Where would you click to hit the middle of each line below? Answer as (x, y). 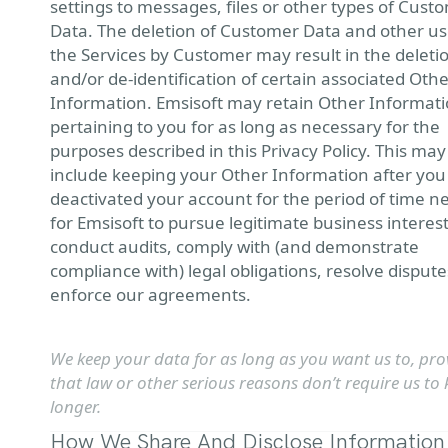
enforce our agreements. (150, 294)
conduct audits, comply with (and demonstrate (234, 246)
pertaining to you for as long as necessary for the (245, 126)
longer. (75, 406)
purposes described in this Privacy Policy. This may (248, 150)
